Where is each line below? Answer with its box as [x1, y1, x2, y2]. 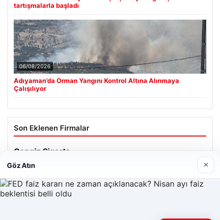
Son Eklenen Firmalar [14, 123, 89, 133]
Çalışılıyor [14, 84, 46, 92]
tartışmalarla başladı [14, 1, 79, 9]
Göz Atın [7, 161, 35, 169]
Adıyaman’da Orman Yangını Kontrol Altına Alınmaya [14, 76, 179, 84]
